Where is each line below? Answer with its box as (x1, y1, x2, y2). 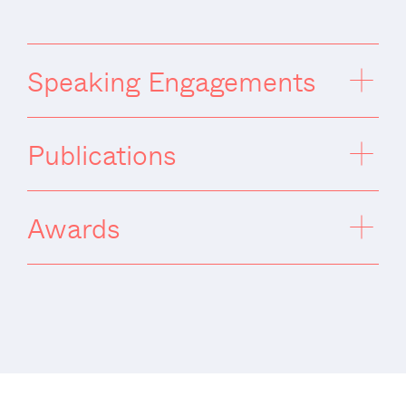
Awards (27, 207, 121, 246)
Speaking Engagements (27, 60, 316, 100)
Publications (27, 133, 177, 173)
